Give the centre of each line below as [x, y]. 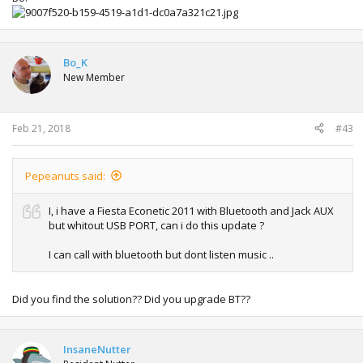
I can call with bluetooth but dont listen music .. [161, 254]
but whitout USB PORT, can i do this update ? [156, 225]
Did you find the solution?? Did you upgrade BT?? [131, 299]
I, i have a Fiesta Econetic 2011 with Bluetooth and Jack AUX [191, 210]
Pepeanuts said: [65, 175]
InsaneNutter [97, 349]
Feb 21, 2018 [41, 128]
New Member [94, 77]
